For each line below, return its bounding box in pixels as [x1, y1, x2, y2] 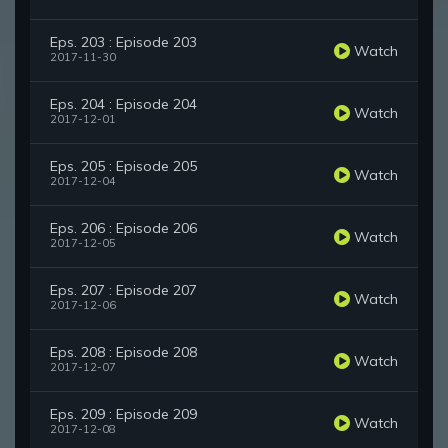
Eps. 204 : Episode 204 [50, 95, 197, 114]
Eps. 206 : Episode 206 [50, 219, 197, 238]
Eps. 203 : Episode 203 [50, 33, 197, 52]
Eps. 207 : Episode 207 [50, 281, 197, 300]
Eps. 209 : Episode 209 [50, 405, 197, 424]
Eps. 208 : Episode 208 [50, 343, 197, 362]
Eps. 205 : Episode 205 [50, 157, 197, 176]
